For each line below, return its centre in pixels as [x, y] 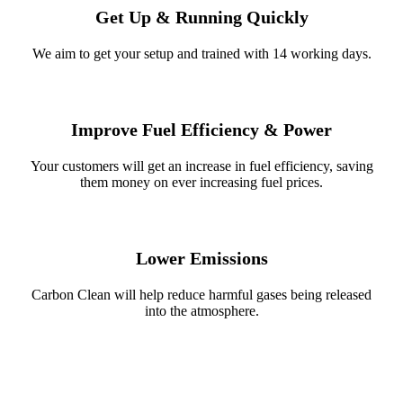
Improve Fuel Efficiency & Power [201, 130]
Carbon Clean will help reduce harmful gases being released [201, 295]
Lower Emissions [201, 259]
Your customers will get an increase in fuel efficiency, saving [201, 166]
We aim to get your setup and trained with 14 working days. [201, 54]
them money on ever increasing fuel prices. [201, 183]
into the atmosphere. [201, 311]
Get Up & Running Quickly [201, 18]
